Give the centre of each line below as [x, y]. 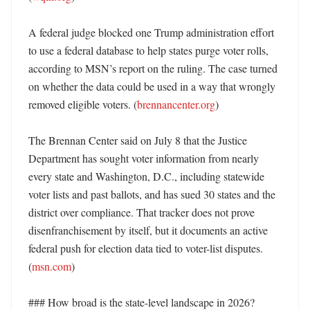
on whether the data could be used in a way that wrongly [152, 86]
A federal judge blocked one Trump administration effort [151, 32]
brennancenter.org [176, 104]
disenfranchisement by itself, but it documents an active [148, 230]
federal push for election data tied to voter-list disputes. [146, 248]
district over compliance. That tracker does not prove [142, 212]
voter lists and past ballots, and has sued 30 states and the [152, 194]
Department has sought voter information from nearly [144, 158]
